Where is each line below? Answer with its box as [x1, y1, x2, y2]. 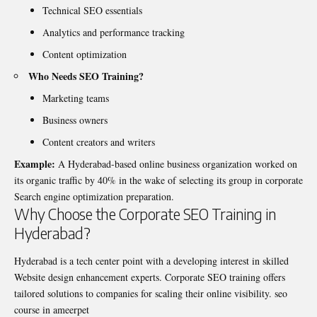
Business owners [42, 113, 108, 127]
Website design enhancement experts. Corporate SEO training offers [14, 270, 285, 284]
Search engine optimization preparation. [14, 189, 174, 203]
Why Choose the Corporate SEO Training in [14, 204, 276, 224]
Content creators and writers [42, 134, 155, 149]
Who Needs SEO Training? [28, 68, 144, 83]
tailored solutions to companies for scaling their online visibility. [14, 286, 275, 300]
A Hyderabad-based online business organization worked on [55, 156, 297, 171]
